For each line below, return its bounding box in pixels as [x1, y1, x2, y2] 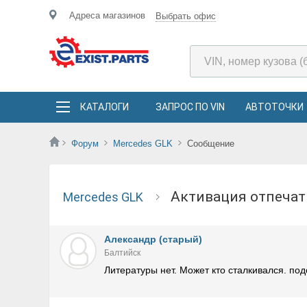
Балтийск [104, 248, 140, 258]
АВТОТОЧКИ [245, 101, 304, 112]
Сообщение [187, 138, 234, 149]
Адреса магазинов [69, 10, 145, 21]
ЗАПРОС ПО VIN [156, 101, 225, 112]
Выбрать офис [156, 11, 216, 21]
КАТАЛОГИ [80, 101, 129, 112]
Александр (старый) [104, 234, 202, 245]
